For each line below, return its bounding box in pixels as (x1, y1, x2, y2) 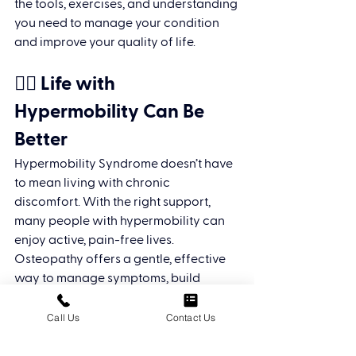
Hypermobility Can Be (14, 103, 208, 122)
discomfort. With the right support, (14, 195, 213, 209)
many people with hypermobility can (14, 215, 227, 228)
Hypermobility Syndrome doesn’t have (14, 157, 235, 171)
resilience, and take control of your (14, 291, 215, 304)
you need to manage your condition (14, 17, 222, 30)
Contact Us (165, 311, 216, 323)
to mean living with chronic (14, 176, 172, 190)
